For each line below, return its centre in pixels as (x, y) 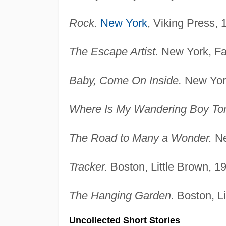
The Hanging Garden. (121, 195)
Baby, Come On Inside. (125, 80)
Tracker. (88, 166)
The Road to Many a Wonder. (140, 138)
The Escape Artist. (114, 51)
